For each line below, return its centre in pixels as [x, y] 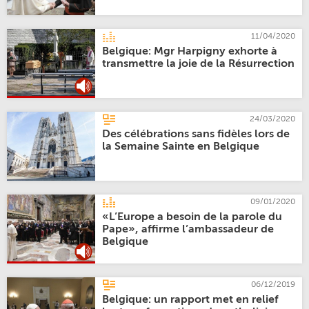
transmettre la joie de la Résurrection [199, 64]
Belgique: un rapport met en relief [191, 300]
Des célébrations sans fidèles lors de [196, 134]
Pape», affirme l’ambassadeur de [188, 230]
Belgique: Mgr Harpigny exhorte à [190, 52]
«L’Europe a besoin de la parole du [192, 217]
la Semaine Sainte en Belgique [181, 147]
